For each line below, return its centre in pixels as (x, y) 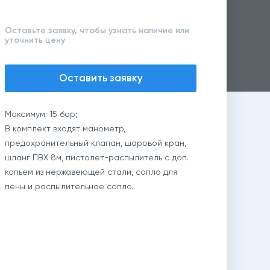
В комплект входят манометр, (65, 128)
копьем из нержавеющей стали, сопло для (91, 172)
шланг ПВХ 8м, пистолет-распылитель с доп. (97, 157)
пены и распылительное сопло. (69, 186)
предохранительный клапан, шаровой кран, (96, 143)
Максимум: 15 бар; (42, 114)
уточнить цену (35, 40)
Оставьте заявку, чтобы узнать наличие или (97, 30)
